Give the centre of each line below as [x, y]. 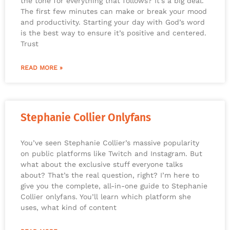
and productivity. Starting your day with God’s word [113, 22]
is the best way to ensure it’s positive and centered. [113, 33]
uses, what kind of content [69, 208]
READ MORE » [42, 68]
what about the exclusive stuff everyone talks [102, 165]
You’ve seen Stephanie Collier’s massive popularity [110, 143]
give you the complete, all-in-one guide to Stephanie [114, 186]
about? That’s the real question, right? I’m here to [110, 175]
